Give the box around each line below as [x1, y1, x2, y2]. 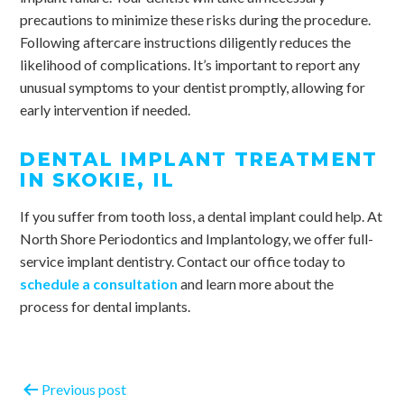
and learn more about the [178, 275, 335, 293]
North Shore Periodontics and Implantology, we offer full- [20, 230, 374, 248]
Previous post [41, 381, 127, 399]
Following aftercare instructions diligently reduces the [20, 32, 352, 50]
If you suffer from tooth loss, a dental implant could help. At [20, 207, 383, 225]
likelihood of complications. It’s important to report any [20, 55, 361, 73]
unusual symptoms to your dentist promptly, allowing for [20, 78, 366, 96]
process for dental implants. [20, 298, 191, 316]
